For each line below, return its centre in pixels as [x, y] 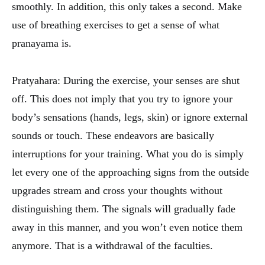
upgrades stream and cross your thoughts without [117, 191]
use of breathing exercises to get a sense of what [116, 25]
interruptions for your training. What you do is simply [128, 154]
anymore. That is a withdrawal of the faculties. [112, 246]
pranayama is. [42, 43]
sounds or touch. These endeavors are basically [113, 136]
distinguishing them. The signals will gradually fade [124, 209]
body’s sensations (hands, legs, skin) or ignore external [130, 117]
